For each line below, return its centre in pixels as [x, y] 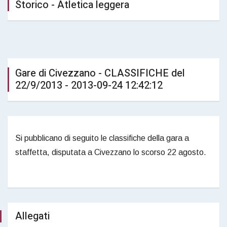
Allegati [32, 216]
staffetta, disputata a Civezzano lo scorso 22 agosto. [111, 152]
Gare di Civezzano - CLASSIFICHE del [100, 73]
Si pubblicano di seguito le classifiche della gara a [102, 138]
